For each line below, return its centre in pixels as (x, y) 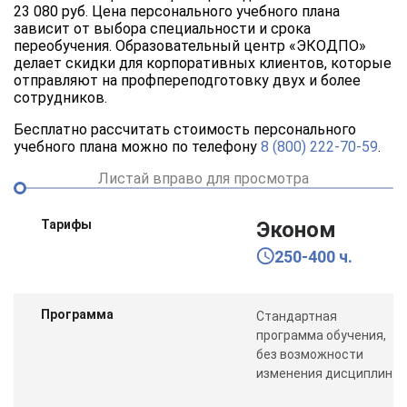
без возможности (310, 354)
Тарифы (66, 224)
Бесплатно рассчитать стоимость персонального (185, 129)
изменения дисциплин (325, 373)
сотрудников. (60, 97)
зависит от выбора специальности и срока (162, 28)
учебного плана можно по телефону (137, 146)
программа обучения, (322, 335)
